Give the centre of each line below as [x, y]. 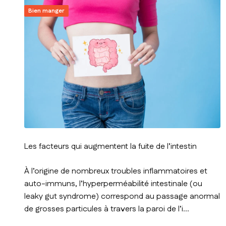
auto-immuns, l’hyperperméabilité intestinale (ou [113, 184]
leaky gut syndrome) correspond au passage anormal [122, 196]
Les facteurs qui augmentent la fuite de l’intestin [110, 146]
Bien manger [46, 11]
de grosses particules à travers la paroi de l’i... [107, 209]
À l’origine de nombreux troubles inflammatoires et [116, 171]
